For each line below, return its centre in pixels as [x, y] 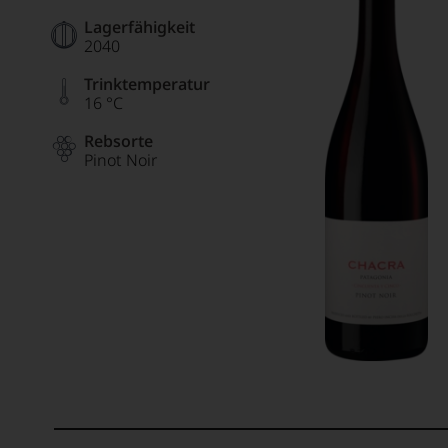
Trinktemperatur [147, 84]
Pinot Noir [120, 160]
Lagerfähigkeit [139, 27]
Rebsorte [118, 141]
